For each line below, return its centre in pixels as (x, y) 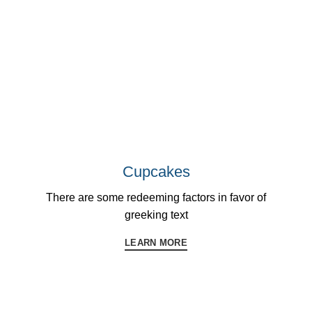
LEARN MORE (156, 242)
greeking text (156, 214)
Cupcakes (156, 171)
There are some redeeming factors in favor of (156, 197)
